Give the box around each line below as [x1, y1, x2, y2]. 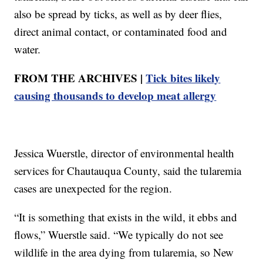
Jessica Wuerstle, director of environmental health [14, 145, 235, 160]
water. [14, 41, 41, 56]
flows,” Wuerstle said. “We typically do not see [14, 227, 224, 242]
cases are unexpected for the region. [14, 180, 173, 195]
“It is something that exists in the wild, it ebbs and [14, 209, 238, 224]
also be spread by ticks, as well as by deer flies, [14, 6, 222, 21]
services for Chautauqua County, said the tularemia [14, 163, 242, 178]
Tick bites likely [146, 69, 221, 86]
